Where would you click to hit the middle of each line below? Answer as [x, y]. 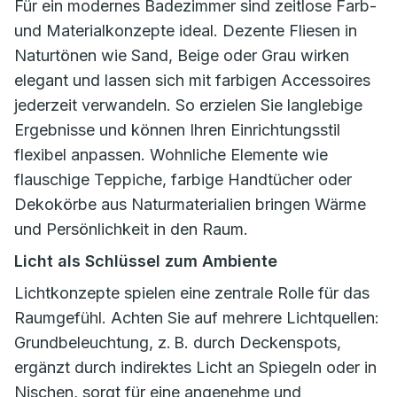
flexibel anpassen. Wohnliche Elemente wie [171, 155]
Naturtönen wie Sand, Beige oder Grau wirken [182, 55]
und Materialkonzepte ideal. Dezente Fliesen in [186, 31]
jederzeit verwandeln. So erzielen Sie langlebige [188, 105]
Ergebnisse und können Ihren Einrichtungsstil [177, 130]
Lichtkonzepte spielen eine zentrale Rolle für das [192, 293]
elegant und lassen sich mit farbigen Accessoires [192, 80]
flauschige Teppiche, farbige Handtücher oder [183, 179]
